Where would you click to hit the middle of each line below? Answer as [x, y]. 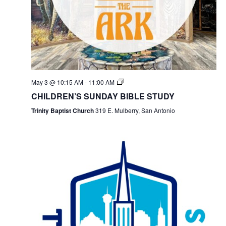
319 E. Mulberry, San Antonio [135, 110]
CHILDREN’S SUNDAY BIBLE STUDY [103, 96]
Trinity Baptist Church [63, 111]
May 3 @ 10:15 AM [57, 82]
